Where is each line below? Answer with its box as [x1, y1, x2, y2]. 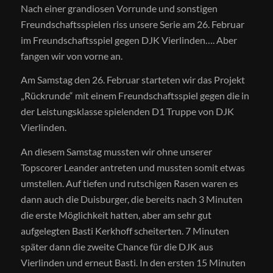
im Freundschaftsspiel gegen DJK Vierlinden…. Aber [20, 34, 237, 46]
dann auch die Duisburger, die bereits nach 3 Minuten [20, 193, 243, 205]
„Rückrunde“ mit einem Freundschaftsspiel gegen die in [20, 90, 249, 102]
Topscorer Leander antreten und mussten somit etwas [20, 161, 245, 173]
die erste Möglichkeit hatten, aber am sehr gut [20, 208, 211, 221]
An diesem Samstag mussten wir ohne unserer [20, 145, 212, 157]
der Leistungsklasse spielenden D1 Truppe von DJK [20, 105, 234, 118]
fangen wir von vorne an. [20, 49, 122, 62]
